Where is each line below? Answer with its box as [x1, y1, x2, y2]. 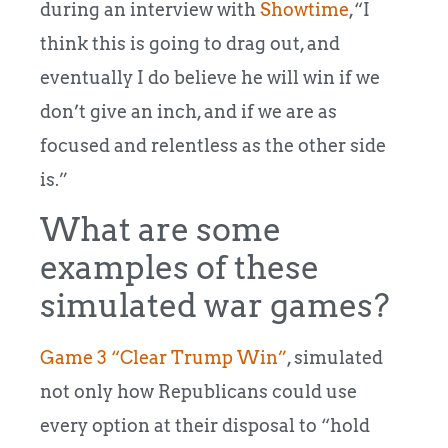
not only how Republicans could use [40, 380, 357, 402]
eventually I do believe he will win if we [40, 66, 380, 88]
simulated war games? [40, 285, 390, 325]
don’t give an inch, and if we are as [40, 100, 337, 122]
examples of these [40, 247, 319, 287]
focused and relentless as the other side [40, 134, 386, 156]
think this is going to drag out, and [40, 32, 340, 54]
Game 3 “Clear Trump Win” [40, 346, 287, 368]
